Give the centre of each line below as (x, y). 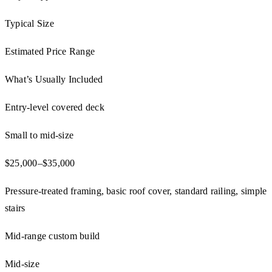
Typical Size (29, 24)
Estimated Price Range (50, 52)
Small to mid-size (39, 135)
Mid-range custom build (53, 236)
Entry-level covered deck (55, 107)
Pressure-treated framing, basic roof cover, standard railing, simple (136, 191)
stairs (15, 208)
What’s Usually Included (54, 80)
